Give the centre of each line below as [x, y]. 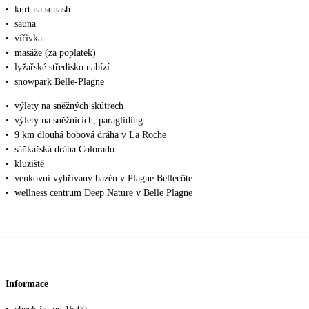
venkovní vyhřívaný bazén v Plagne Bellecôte [103, 179]
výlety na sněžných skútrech [69, 106]
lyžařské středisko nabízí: [63, 68]
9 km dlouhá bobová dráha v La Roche [90, 135]
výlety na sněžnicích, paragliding [79, 121]
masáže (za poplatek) [55, 53]
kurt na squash [42, 10]
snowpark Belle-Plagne [59, 82]
